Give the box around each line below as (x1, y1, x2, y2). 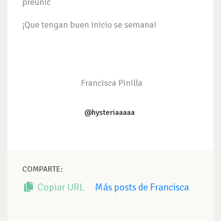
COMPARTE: (22, 164, 63, 175)
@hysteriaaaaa (84, 108, 137, 118)
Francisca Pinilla (78, 77, 143, 89)
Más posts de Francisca (95, 181, 189, 194)
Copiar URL (36, 181, 84, 194)
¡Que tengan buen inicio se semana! (22, 19, 156, 31)
